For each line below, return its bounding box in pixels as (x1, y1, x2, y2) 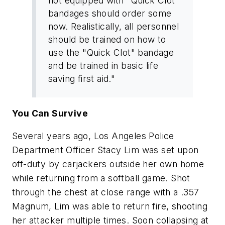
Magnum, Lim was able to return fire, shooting (12, 201, 207, 212)
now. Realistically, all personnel (48, 21, 179, 32)
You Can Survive (12, 107, 88, 119)
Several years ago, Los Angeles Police (12, 131, 174, 142)
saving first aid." (48, 73, 116, 84)
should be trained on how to (48, 34, 166, 45)
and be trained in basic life (48, 60, 159, 71)
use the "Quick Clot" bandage (48, 47, 174, 58)
